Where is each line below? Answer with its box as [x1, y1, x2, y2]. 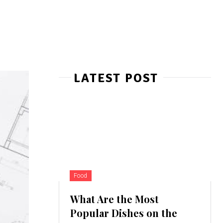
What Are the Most [70, 192, 159, 206]
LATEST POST [73, 70, 158, 86]
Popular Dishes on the [70, 206, 177, 220]
